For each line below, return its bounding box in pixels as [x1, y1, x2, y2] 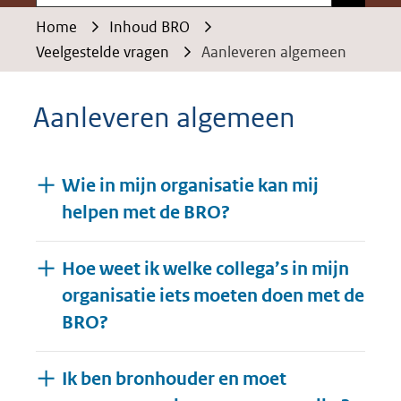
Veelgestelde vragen [36, 42, 169, 62]
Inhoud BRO [109, 17, 190, 37]
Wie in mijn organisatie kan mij [61, 175, 319, 197]
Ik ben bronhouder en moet [61, 368, 286, 390]
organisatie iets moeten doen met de [61, 285, 364, 307]
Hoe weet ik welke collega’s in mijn [61, 258, 349, 280]
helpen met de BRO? [61, 201, 230, 224]
